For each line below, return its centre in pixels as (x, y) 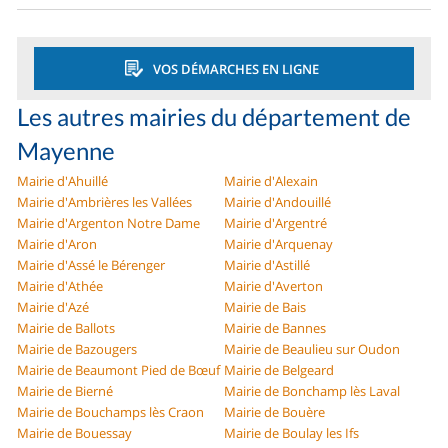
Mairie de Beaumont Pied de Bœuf (119, 370)
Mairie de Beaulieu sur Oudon (312, 349)
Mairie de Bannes (275, 328)
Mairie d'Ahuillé (63, 181)
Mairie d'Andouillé (277, 202)
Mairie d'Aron (57, 244)
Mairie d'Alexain (271, 181)
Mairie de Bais (265, 307)
